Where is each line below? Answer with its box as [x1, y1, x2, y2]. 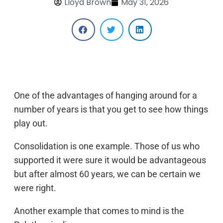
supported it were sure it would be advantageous [14, 155, 206, 165]
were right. [14, 183, 56, 193]
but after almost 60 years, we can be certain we [14, 169, 201, 179]
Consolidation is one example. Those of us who [14, 141, 200, 151]
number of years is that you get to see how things [14, 104, 208, 114]
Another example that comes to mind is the [14, 206, 184, 216]
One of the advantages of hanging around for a [14, 90, 197, 101]
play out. [14, 118, 48, 128]
